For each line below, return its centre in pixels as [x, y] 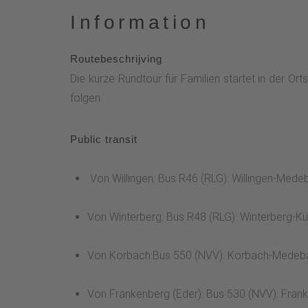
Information [140, 23]
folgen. [86, 98]
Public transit [104, 140]
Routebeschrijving [116, 59]
